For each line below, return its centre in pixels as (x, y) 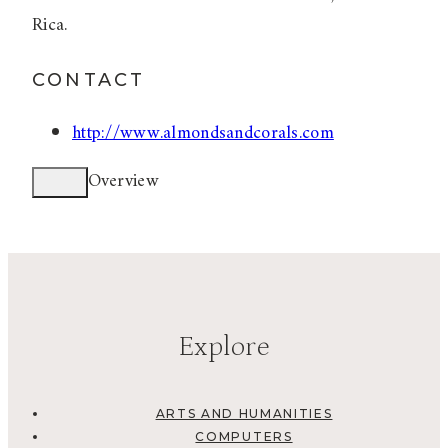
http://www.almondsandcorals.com (203, 133)
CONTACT (89, 79)
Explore (224, 347)
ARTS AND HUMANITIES (244, 414)
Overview (123, 181)
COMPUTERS (244, 437)
